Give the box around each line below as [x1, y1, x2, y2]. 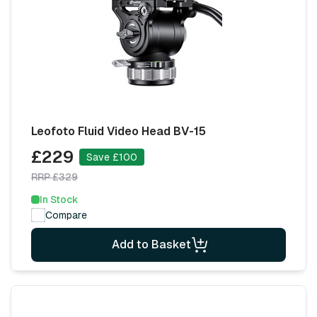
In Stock [40, 193, 79, 205]
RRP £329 [31, 171, 78, 183]
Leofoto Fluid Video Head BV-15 [31, 124, 206, 138]
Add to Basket [112, 237, 191, 251]
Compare [45, 209, 87, 221]
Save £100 [86, 151, 137, 163]
